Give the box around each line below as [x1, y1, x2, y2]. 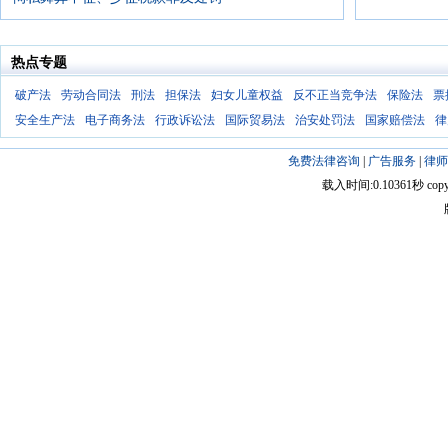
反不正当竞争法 [293, 88, 377, 102]
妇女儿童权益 [211, 88, 283, 102]
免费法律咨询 [287, 154, 360, 168]
